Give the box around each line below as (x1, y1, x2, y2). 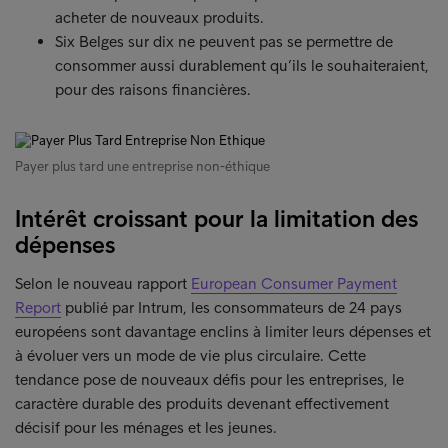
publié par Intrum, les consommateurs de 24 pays (61, 298, 402, 317)
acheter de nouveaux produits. (55, 8, 264, 27)
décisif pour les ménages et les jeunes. (15, 418, 277, 437)
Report (15, 298, 61, 317)
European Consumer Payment (191, 274, 397, 293)
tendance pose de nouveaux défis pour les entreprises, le (15, 370, 404, 389)
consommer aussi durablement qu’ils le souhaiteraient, (55, 56, 429, 75)
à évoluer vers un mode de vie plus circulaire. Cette (15, 346, 366, 365)
